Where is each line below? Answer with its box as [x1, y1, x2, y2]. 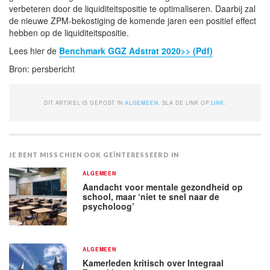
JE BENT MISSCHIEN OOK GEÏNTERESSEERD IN [9, 151, 179, 159]
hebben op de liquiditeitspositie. [9, 26, 129, 39]
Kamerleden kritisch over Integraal [83, 256, 224, 269]
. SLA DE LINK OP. [158, 98, 211, 106]
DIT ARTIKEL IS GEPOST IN [44, 98, 125, 106]
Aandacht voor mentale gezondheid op [83, 180, 243, 193]
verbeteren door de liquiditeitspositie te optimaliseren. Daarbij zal [9, 2, 256, 14]
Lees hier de [9, 44, 59, 57]
